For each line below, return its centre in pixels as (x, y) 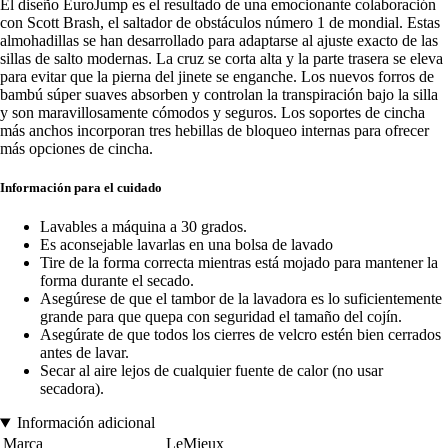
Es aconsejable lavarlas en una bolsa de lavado (186, 245)
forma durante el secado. (117, 281)
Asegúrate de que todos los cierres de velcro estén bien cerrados (240, 335)
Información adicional (85, 423)
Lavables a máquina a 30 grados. (143, 227)
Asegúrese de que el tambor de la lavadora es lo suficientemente (241, 299)
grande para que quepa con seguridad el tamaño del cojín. (221, 317)
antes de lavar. (84, 353)
